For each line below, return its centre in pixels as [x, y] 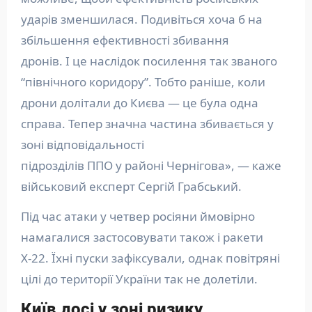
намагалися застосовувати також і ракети [142, 237]
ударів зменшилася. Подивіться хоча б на [141, 19]
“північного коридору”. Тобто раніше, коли [143, 82]
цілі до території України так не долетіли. [140, 279]
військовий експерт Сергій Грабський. [132, 187]
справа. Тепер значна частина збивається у [147, 124]
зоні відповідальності [82, 145]
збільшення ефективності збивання [125, 40]
